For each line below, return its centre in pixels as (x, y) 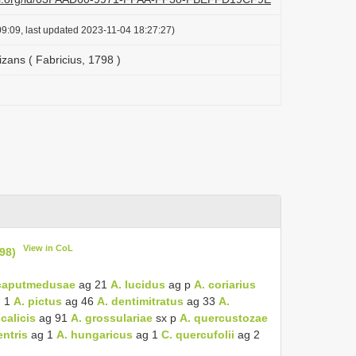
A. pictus (38, 301)
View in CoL (48, 248)
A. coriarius (225, 284)
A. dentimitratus (140, 301)
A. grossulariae (112, 317)
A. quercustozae (224, 317)
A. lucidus (138, 284)
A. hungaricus (95, 334)
